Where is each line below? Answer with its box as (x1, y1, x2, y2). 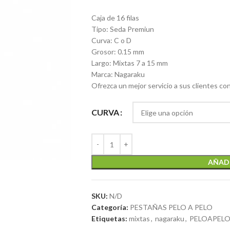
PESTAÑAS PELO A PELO (129, 203, 213, 212)
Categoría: (91, 203, 128, 212)
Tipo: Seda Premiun (91, 25, 154, 33)
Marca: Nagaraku (91, 70, 145, 79)
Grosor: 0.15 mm (91, 47, 144, 56)
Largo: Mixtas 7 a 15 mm (91, 59, 168, 67)
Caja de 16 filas (91, 13, 139, 22)
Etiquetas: (91, 214, 127, 223)
